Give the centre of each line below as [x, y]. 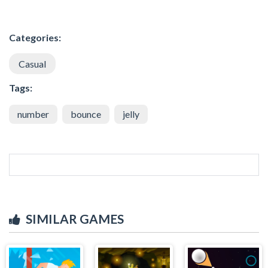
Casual [32, 63]
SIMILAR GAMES [75, 218]
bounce [86, 114]
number [33, 114]
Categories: [35, 37]
